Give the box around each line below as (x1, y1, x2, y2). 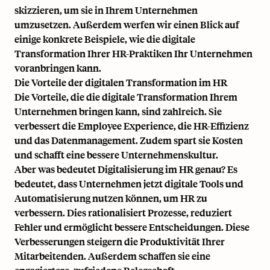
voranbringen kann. (14, 61, 101, 74)
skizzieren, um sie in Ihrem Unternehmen (14, 3, 198, 16)
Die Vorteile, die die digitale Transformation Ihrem (14, 90, 237, 103)
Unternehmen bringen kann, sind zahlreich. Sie (14, 104, 222, 118)
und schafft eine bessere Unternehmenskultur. (14, 148, 218, 161)
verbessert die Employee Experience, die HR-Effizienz (14, 119, 249, 132)
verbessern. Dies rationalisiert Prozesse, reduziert (14, 206, 232, 219)
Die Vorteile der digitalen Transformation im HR (14, 75, 227, 89)
